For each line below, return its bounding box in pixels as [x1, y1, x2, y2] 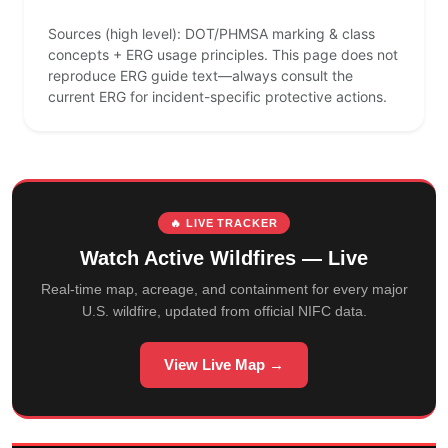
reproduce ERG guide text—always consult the [48, 67, 353, 85]
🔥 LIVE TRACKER [170, 217, 278, 230]
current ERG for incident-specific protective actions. [48, 88, 387, 106]
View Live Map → [164, 356, 284, 374]
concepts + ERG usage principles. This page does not [48, 46, 398, 64]
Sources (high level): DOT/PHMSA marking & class [48, 25, 375, 43]
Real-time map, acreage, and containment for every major [40, 281, 408, 298]
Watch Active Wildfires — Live [80, 247, 368, 270]
